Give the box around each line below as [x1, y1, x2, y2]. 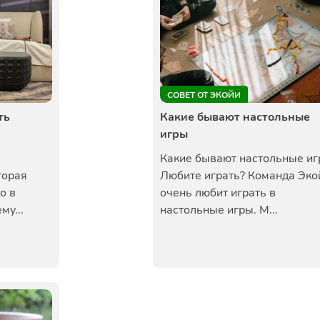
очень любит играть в [160, 185, 276, 201]
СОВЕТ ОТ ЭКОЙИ [167, 89, 241, 101]
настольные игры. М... [160, 202, 278, 218]
